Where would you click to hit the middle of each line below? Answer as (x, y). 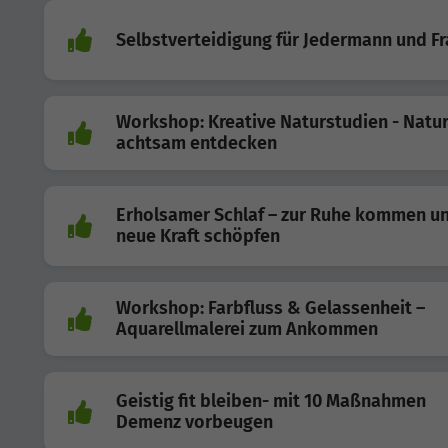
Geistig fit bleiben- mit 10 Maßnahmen (271, 401)
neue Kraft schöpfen (198, 236)
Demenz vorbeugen (194, 422)
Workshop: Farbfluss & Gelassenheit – (270, 308)
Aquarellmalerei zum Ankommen (247, 329)
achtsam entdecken (196, 143)
